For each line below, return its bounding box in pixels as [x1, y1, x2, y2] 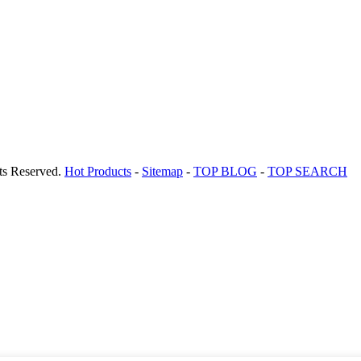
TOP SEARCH [268, 164, 347, 178]
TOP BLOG [193, 164, 257, 178]
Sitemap [142, 164, 183, 178]
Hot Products [64, 164, 131, 178]
